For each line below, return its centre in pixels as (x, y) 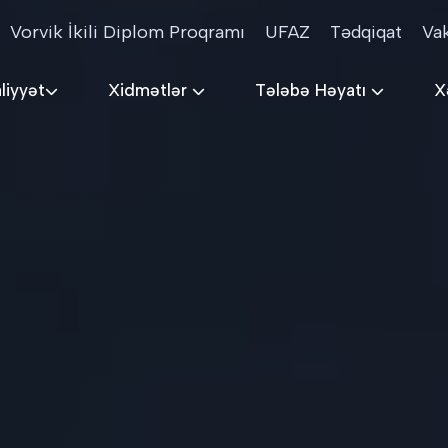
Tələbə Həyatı (313, 90)
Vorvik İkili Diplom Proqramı (127, 32)
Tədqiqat (366, 32)
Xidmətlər (150, 90)
